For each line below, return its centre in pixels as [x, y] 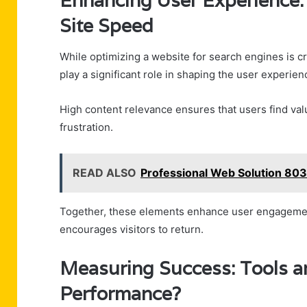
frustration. [86, 127]
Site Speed [107, 26]
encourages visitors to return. [132, 229]
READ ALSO [105, 172]
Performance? [120, 293]
